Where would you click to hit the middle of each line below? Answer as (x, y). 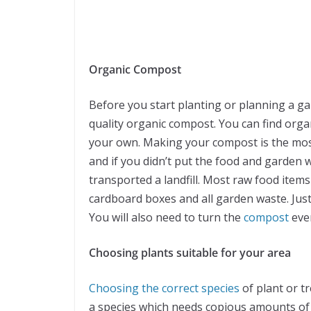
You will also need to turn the (166, 217)
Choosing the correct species (164, 288)
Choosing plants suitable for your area (190, 252)
